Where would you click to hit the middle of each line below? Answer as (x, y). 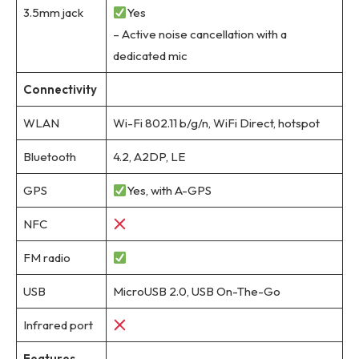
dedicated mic (150, 56)
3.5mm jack (53, 13)
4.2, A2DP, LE (149, 157)
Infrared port (58, 325)
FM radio (46, 258)
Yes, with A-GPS (169, 191)
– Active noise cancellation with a (200, 34)
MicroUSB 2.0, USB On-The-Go (196, 292)
